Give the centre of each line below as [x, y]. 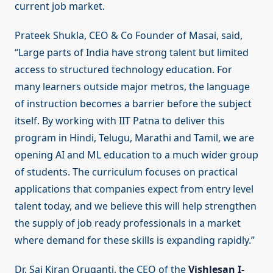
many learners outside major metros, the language [132, 87]
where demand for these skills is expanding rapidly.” [135, 240]
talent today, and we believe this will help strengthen [136, 206]
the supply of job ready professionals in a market [128, 223]
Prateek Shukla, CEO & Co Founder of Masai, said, [129, 36]
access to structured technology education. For [123, 70]
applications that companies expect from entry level [134, 189]
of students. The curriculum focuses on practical [126, 172]
